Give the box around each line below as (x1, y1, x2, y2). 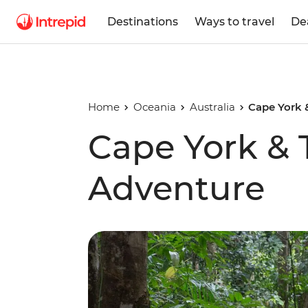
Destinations (107, 14, 178, 28)
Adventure (88, 168, 265, 208)
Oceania (133, 100, 176, 113)
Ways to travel (195, 14, 274, 28)
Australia (189, 100, 235, 113)
